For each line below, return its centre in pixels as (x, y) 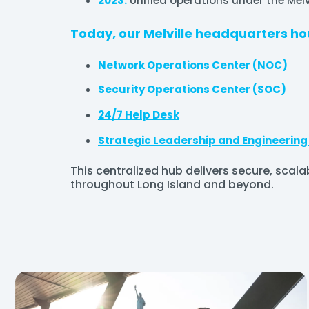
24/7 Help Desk (139, 115)
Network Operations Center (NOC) (193, 65)
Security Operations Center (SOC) (192, 89)
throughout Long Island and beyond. (172, 184)
